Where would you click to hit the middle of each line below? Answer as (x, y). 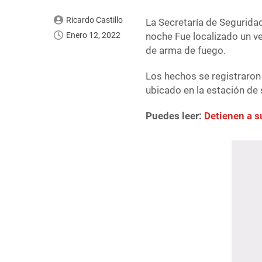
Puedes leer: (175, 116)
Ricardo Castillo (94, 20)
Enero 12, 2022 (93, 35)
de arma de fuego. (186, 51)
